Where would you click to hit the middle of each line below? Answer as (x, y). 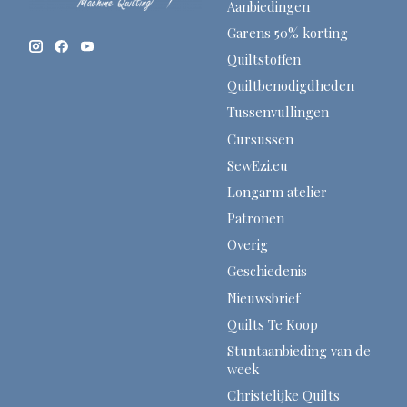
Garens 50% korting (287, 33)
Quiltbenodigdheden (290, 86)
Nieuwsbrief (263, 298)
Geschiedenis (267, 271)
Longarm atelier (277, 191)
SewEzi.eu (257, 165)
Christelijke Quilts (283, 396)
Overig (247, 245)
